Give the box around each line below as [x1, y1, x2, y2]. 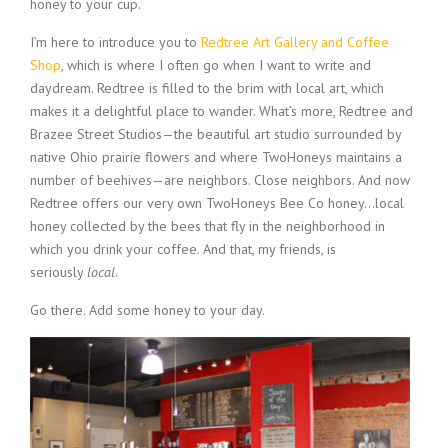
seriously [30, 262, 87, 281]
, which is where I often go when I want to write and [61, 55, 371, 74]
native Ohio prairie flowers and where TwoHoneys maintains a [30, 147, 402, 166]
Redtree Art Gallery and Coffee [201, 32, 389, 51]
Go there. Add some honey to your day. [30, 300, 265, 319]
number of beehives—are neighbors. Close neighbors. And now [30, 170, 410, 189]
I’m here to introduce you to [30, 32, 201, 51]
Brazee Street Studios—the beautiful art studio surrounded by [30, 124, 401, 143]
